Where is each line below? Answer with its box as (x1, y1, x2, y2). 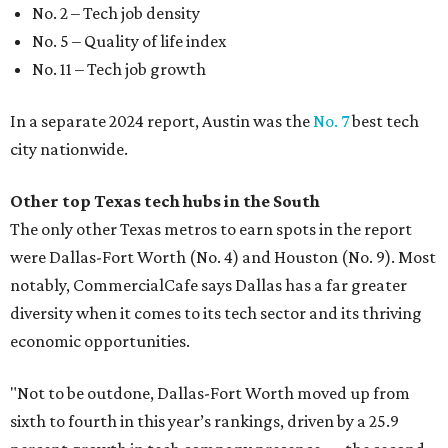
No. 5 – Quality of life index (32, 31, 226, 51)
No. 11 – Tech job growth (32, 59, 206, 79)
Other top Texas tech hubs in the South (10, 191, 320, 211)
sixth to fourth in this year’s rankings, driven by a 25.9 (10, 411, 399, 431)
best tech (349, 111, 419, 131)
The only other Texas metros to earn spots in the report (10, 219, 412, 239)
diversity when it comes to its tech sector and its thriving (10, 303, 422, 323)
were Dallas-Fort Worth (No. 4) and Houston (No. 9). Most (10, 247, 436, 267)
